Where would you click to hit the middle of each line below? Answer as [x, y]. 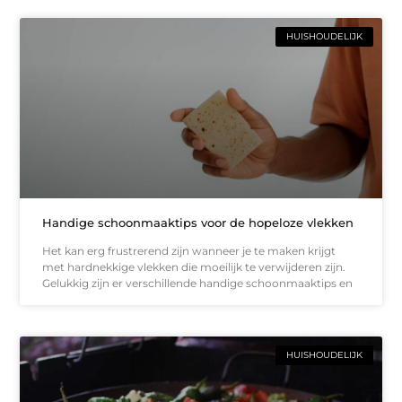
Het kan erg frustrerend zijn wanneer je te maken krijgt [189, 251]
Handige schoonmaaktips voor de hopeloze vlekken [198, 223]
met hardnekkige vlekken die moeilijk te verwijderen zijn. [194, 267]
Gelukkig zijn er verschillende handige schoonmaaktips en [198, 284]
